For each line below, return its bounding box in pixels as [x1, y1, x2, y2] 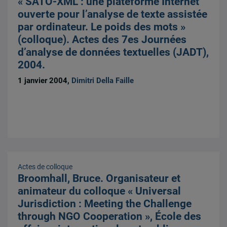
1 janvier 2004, [18, 76, 72, 86]
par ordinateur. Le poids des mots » [18, 21, 186, 33]
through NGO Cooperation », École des [18, 210, 202, 222]
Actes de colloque [18, 162, 73, 171]
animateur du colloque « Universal [18, 184, 181, 197]
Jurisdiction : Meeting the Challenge [18, 197, 192, 210]
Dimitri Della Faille [71, 76, 134, 86]
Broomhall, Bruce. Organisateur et [18, 172, 181, 184]
